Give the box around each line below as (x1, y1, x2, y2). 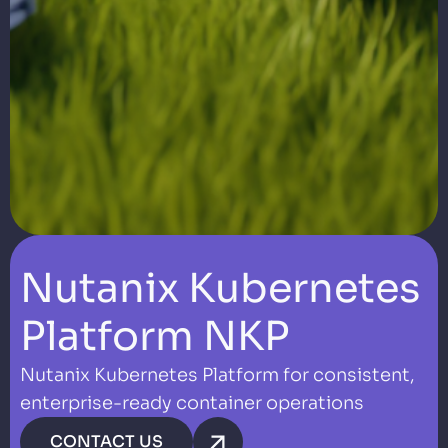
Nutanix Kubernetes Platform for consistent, (20, 364, 415, 387)
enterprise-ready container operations (20, 392, 364, 415)
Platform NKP (20, 311, 290, 363)
